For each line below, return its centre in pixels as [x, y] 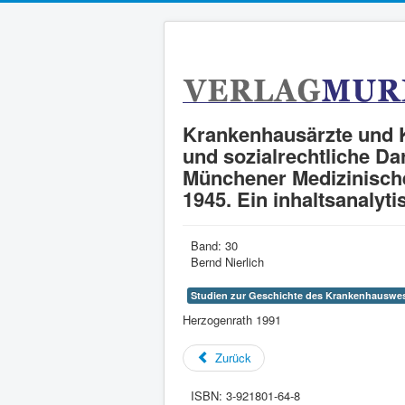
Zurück [234, 358]
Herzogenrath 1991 [232, 320]
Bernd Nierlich [227, 262]
